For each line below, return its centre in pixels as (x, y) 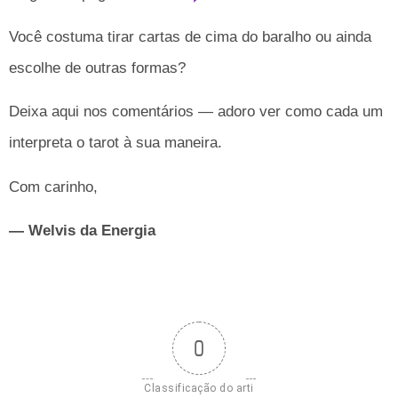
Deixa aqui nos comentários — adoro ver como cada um (196, 112)
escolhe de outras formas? (97, 68)
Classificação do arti (199, 388)
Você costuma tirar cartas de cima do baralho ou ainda (190, 37)
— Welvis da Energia (82, 231)
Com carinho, (53, 187)
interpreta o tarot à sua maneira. (115, 143)
